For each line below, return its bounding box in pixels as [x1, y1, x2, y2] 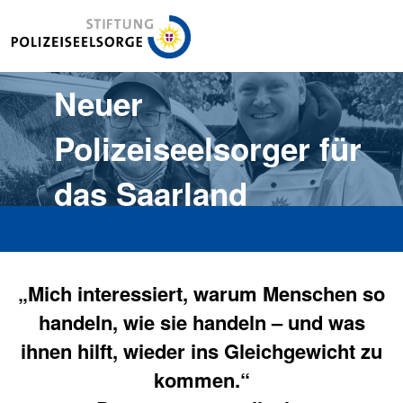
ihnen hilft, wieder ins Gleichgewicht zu [21, 336, 382, 365]
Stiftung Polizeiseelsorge [11, 13, 170, 34]
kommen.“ [153, 365, 250, 394]
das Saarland [54, 171, 247, 216]
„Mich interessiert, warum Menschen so [18, 279, 385, 308]
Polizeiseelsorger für [54, 126, 362, 171]
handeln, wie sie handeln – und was [38, 308, 365, 336]
